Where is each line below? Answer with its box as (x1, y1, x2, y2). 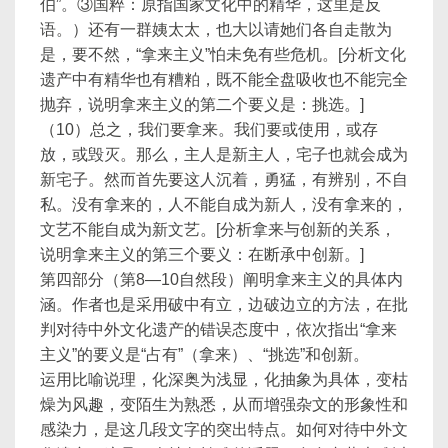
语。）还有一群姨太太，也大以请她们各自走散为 (40, 21, 392, 38)
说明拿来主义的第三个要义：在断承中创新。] (40, 246, 364, 263)
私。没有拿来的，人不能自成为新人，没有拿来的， (40, 196, 408, 213)
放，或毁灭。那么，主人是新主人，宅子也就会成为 (40, 146, 408, 163)
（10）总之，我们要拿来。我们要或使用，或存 (40, 121, 378, 138)
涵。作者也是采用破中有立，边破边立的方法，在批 (40, 296, 408, 313)
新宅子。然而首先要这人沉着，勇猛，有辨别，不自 (40, 171, 408, 188)
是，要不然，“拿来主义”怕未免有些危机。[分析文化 (40, 46, 406, 63)
